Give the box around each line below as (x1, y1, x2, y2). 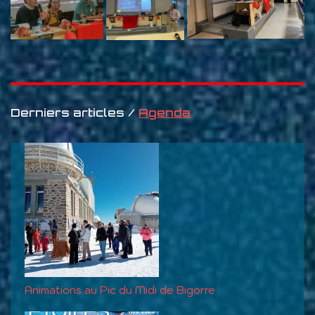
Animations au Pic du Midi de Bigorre (25, 283, 215, 297)
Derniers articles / (11, 105, 139, 120)
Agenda (139, 105, 191, 120)
